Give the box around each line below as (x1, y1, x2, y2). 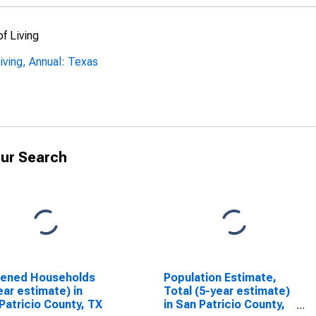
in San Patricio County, (163, 298, 285, 311)
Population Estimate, (163, 271, 276, 284)
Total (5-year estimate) (163, 284, 290, 298)
